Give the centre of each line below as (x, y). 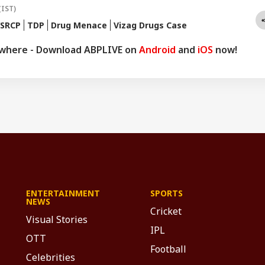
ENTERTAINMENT (63, 193)
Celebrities (51, 257)
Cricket (166, 211)
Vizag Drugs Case (150, 25)
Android (157, 49)
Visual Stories (57, 219)
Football (168, 249)
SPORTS (167, 193)
